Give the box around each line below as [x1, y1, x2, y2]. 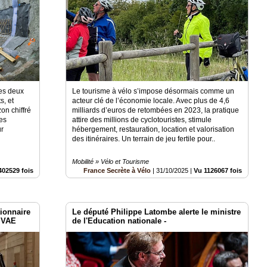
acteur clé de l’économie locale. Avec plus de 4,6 [72, 96, 230, 105]
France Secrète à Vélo [83, 166, 151, 174]
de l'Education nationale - [72, 216, 167, 225]
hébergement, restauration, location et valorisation [72, 125, 235, 133]
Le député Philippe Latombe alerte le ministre [72, 207, 241, 216]
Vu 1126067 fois [194, 166, 243, 174]
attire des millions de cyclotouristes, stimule [72, 115, 212, 124]
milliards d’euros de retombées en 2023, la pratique [72, 105, 240, 114]
